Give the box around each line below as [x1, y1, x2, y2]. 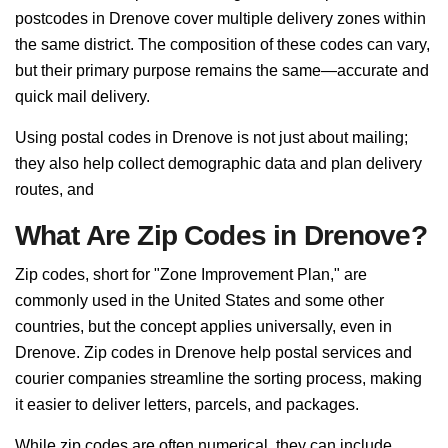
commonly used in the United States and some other [15, 292, 384, 309]
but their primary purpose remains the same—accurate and [15, 62, 429, 79]
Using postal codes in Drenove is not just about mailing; [15, 129, 408, 146]
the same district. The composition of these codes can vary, [15, 36, 430, 53]
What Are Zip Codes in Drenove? [15, 220, 427, 251]
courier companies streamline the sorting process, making [15, 370, 422, 387]
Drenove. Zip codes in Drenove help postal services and [15, 344, 412, 361]
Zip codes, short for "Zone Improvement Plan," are [15, 266, 367, 283]
